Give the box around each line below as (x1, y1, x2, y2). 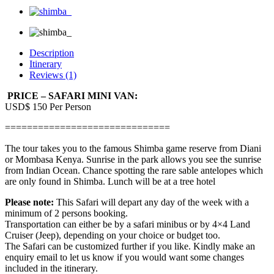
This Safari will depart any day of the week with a (54, 197, 249, 208)
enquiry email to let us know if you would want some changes (5, 252, 244, 263)
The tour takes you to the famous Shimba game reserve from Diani (5, 143, 261, 154)
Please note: (5, 197, 54, 208)
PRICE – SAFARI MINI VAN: (7, 91, 138, 102)
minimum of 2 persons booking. (5, 208, 128, 219)
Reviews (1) (29, 70, 76, 81)
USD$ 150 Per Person (5, 102, 91, 113)
